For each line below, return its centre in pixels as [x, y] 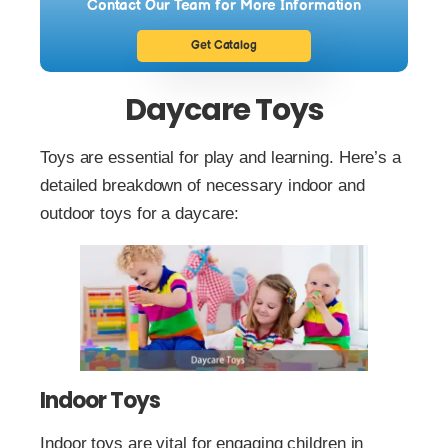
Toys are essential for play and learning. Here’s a [220, 158]
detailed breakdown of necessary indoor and [202, 186]
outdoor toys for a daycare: [140, 214]
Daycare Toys [224, 110]
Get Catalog [224, 46]
